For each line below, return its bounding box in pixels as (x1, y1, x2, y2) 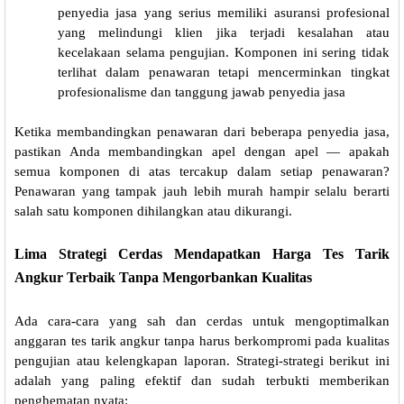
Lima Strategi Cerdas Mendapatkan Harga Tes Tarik (14, 246, 390, 262)
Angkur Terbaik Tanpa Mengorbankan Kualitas (14, 270, 312, 286)
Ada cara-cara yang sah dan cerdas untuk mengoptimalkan (14, 314, 390, 329)
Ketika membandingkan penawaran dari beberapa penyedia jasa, (14, 124, 390, 140)
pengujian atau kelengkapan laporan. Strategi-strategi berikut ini (14, 353, 390, 369)
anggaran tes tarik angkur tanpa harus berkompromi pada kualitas (14, 334, 390, 349)
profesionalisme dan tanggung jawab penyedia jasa (58, 85, 345, 100)
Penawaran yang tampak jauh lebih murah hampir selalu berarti (14, 184, 390, 199)
